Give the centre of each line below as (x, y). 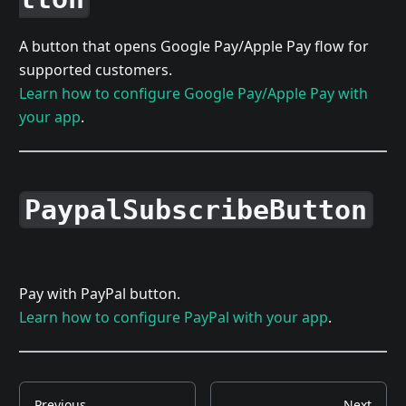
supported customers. (95, 70)
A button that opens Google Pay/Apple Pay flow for (193, 47)
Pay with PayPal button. (99, 293)
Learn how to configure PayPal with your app (173, 317)
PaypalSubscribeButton (196, 209)
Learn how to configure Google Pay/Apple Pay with (193, 94)
